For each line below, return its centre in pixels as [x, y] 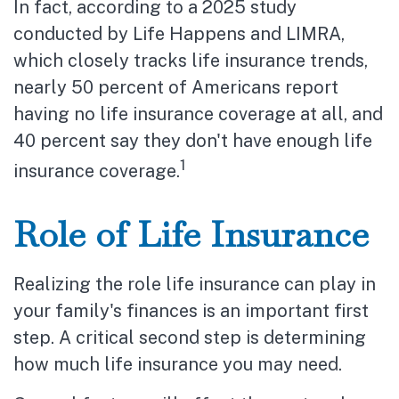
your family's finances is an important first [191, 310]
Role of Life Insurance [191, 234]
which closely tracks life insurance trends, [191, 61]
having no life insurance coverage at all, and [198, 114]
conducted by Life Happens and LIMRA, [179, 34]
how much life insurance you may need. [178, 364]
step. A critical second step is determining [190, 337]
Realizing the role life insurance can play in [195, 284]
